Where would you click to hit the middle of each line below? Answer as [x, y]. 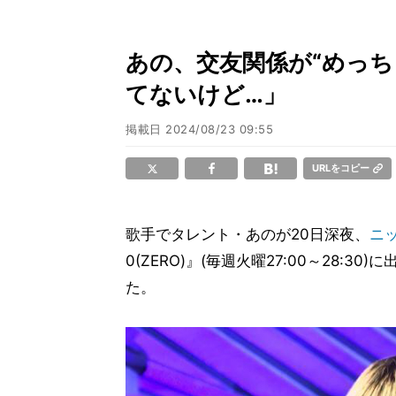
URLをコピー [341, 168]
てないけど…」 [206, 94]
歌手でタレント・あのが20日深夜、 [247, 234]
